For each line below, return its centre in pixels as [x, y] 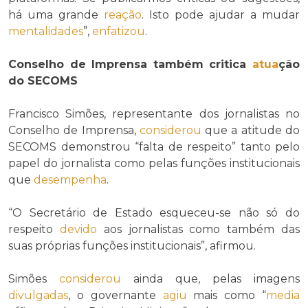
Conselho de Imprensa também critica [130, 65]
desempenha [70, 180]
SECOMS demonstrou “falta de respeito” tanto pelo [154, 147]
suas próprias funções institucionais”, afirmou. [132, 246]
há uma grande [56, 15]
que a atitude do [251, 131]
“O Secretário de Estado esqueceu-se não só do [154, 213]
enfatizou [119, 32]
